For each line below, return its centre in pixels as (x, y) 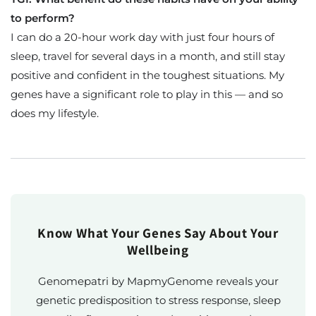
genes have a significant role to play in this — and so (147, 94)
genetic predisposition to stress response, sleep (158, 300)
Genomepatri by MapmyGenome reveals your (158, 281)
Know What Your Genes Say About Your (158, 232)
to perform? (43, 18)
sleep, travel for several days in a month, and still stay (148, 56)
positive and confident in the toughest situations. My (147, 75)
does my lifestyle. (55, 113)
